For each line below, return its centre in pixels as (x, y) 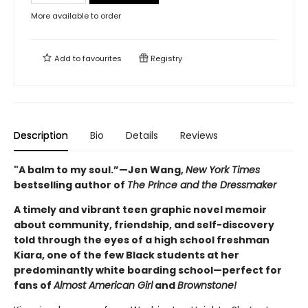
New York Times (223, 170)
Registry (165, 58)
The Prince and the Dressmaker (202, 185)
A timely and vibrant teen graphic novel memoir (140, 210)
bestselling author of (70, 185)
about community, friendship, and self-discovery (144, 225)
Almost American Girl (103, 285)
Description (41, 135)
